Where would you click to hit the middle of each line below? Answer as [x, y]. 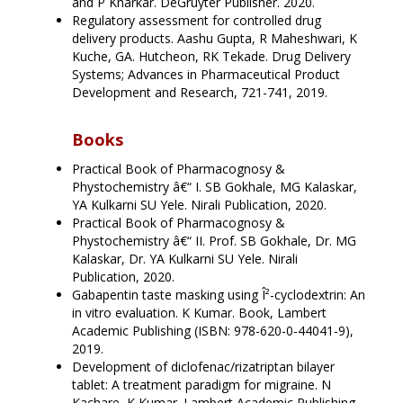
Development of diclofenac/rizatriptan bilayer [203, 367]
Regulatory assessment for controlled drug [197, 21]
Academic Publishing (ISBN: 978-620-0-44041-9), [213, 331]
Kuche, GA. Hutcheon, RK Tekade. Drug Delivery [211, 57]
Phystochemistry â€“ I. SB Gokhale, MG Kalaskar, [215, 187]
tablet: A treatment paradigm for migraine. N [201, 385]
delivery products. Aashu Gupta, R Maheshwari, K [215, 39]
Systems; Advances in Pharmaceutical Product [206, 75]
